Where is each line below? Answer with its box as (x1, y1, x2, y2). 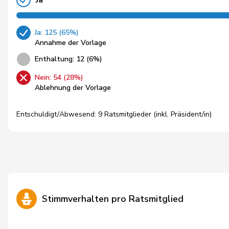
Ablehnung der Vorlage (35, 83, 111, 93)
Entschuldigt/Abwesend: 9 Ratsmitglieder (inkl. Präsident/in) (16, 109, 212, 119)
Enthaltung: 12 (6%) (35, 54, 102, 64)
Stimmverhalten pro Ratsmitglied (42, 193, 184, 205)
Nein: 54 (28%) (35, 73, 83, 82)
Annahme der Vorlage (35, 38, 106, 48)
